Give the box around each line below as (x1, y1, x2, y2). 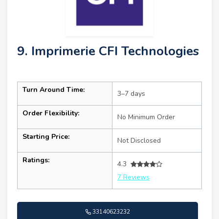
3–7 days (117, 89, 145, 99)
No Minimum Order (117, 112, 175, 122)
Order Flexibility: (22, 109, 79, 118)
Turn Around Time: (22, 85, 85, 95)
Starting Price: (22, 132, 69, 142)
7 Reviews (117, 173, 150, 182)
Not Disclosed (117, 136, 161, 146)
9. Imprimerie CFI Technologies (17, 43, 199, 60)
